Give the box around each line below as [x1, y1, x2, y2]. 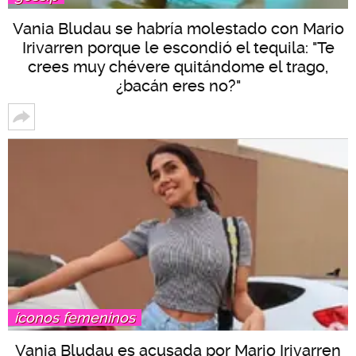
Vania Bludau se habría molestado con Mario [12, 18, 344, 38]
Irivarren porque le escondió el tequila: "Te [21, 37, 335, 57]
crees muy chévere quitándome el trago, [28, 56, 328, 76]
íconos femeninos [14, 308, 135, 326]
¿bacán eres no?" [115, 75, 241, 95]
